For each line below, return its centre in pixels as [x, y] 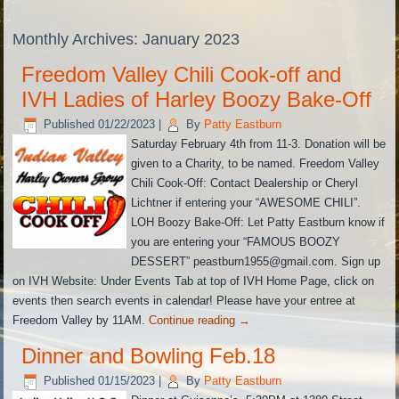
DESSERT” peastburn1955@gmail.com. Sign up [256, 262]
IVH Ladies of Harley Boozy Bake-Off [197, 100]
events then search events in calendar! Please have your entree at [184, 301]
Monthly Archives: [78, 40]
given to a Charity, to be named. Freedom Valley [256, 164]
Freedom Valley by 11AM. [81, 321]
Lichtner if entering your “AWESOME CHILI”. [246, 203]
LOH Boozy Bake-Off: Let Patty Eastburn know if [258, 223]
